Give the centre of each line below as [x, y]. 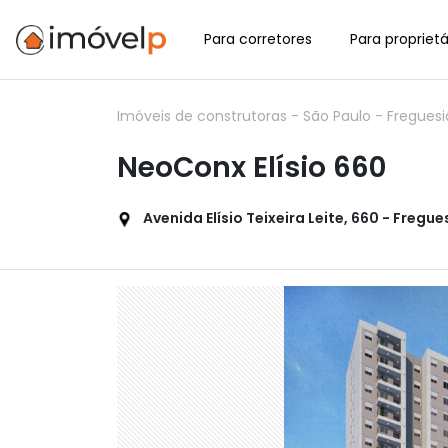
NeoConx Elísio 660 [251, 167]
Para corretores [258, 39]
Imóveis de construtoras [204, 116]
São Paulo [339, 116]
